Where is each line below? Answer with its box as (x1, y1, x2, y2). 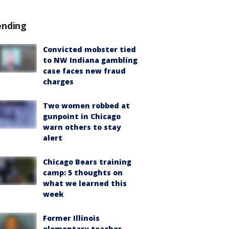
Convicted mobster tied (43, 44, 136, 54)
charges (43, 77, 74, 86)
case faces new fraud (43, 66, 126, 76)
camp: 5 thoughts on (43, 168, 123, 177)
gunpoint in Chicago (43, 111, 121, 121)
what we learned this (43, 178, 127, 188)
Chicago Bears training (43, 157, 131, 167)
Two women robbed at (43, 101, 130, 110)
